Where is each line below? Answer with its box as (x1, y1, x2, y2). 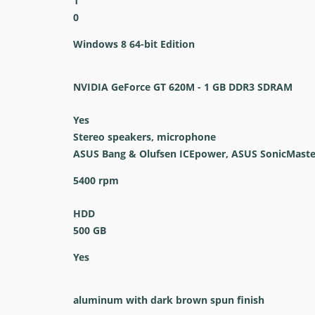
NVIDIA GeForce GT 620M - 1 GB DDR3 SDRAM (72, 80, 292, 94)
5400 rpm (72, 174, 119, 187)
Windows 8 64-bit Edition (72, 37, 195, 51)
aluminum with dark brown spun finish (72, 293, 264, 307)
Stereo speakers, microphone (72, 130, 216, 143)
